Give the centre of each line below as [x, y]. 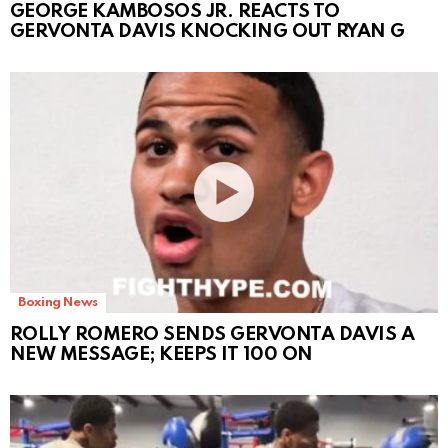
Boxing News [58, 302]
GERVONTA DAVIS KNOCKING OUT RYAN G [207, 31]
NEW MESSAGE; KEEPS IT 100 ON [161, 354]
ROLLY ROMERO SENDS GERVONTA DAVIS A [212, 334]
